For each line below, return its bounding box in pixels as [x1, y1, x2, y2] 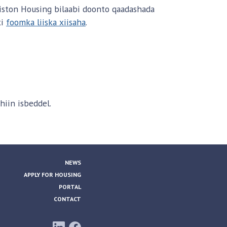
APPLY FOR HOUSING [24, 171, 81, 179]
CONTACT [54, 195, 81, 203]
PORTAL [59, 183, 81, 191]
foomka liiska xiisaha [6, 16, 86, 28]
